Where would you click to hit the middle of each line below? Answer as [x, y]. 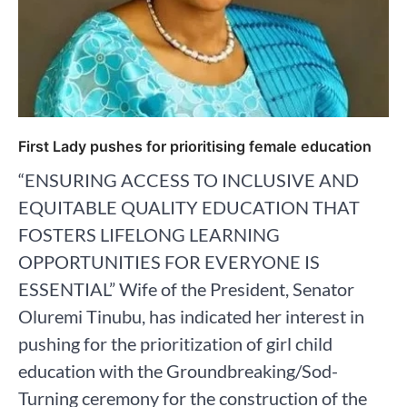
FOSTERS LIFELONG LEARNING [149, 234]
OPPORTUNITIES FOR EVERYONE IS [169, 261]
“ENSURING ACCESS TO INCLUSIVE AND [189, 179]
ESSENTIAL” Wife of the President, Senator [186, 288]
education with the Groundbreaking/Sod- [178, 370]
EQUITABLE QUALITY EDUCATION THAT [189, 207]
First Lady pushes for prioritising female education [195, 146]
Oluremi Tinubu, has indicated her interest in [191, 316]
